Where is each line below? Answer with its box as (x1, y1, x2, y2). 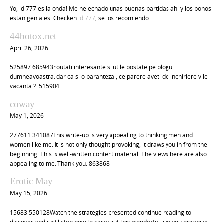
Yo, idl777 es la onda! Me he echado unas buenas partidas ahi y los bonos (10, 4, 211, 12)
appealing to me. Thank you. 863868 (10, 159, 110, 167)
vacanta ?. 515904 (10, 81, 59, 90)
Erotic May (10, 175, 53, 186)
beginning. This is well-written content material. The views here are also (10, 149, 207, 158)
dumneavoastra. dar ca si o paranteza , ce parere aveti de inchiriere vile (10, 72, 208, 80)
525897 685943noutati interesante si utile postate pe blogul (10, 62, 174, 71)
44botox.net (10, 30, 56, 41)
